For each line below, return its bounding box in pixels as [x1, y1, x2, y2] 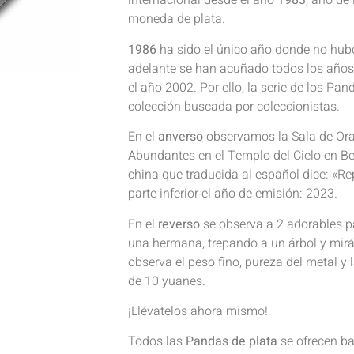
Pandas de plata [186, 332, 277, 352]
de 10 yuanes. [128, 271, 205, 291]
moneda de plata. [128, 9, 225, 29]
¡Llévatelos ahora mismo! [128, 302, 268, 322]
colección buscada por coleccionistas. [128, 96, 340, 116]
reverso [158, 214, 203, 234]
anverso [158, 127, 203, 147]
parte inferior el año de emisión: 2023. [128, 184, 337, 204]
